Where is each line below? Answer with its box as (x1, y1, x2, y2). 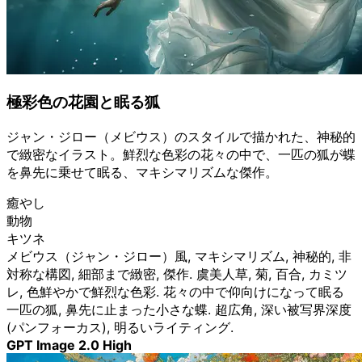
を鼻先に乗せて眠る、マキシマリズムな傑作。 (6, 164, 278, 181)
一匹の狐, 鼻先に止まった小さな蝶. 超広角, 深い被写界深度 (6, 301, 351, 318)
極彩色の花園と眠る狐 (6, 93, 160, 112)
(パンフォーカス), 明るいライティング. (6, 319, 234, 336)
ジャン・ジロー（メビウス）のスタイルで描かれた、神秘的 (6, 128, 356, 145)
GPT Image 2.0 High (6, 337, 132, 354)
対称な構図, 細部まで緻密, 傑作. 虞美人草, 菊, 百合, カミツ (6, 266, 347, 283)
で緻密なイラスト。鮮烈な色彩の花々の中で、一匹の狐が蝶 (6, 146, 356, 163)
